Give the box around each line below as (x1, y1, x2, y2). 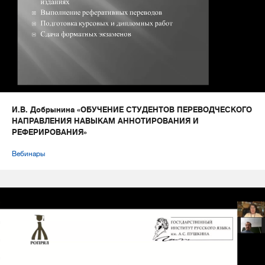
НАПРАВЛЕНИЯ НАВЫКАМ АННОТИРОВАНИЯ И (12, 117, 199, 126)
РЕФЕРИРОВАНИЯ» (12, 128, 87, 137)
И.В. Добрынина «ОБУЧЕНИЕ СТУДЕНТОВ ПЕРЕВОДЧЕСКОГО (12, 105, 252, 115)
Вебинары (12, 150, 45, 159)
